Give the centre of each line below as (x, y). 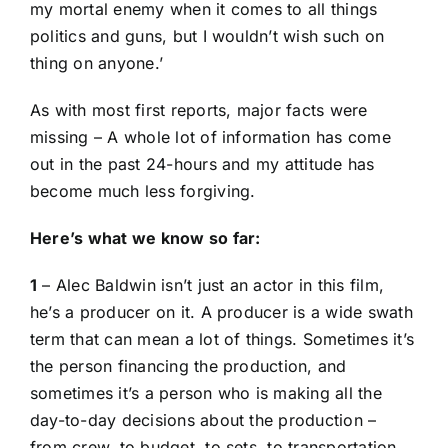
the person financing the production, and (188, 365)
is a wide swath (350, 311)
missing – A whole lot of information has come (210, 136)
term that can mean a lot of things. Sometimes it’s (222, 338)
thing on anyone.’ (97, 62)
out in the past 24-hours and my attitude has (202, 163)
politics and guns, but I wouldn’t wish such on (207, 35)
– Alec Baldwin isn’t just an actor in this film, (211, 284)
